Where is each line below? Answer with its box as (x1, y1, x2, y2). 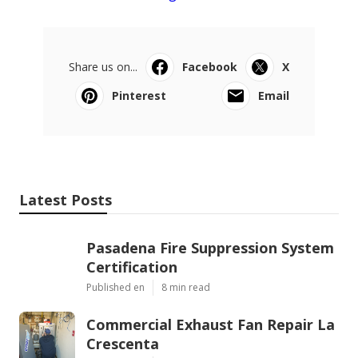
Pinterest (112, 88, 166, 104)
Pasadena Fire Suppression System (86, 238, 334, 258)
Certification (86, 257, 177, 277)
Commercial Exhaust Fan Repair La (86, 315, 335, 335)
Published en (86, 280, 145, 295)
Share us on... (69, 59, 137, 75)
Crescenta (86, 334, 159, 354)
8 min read (161, 280, 210, 295)
